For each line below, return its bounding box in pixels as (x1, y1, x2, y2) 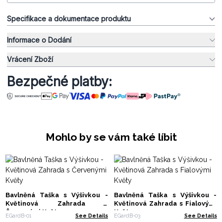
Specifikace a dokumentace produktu (7, 14, 131, 23)
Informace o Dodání (7, 35, 71, 44)
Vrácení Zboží (7, 55, 53, 64)
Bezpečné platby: (7, 73, 112, 89)
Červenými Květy (5, 208, 60, 216)
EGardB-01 (5, 212, 31, 219)
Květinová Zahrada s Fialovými (114, 200, 217, 208)
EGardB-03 (114, 212, 140, 219)
